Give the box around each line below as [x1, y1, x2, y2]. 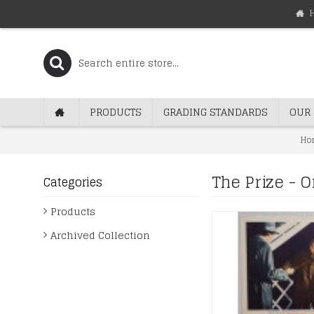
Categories [43, 172, 102, 192]
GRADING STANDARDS [163, 103, 268, 121]
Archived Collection [50, 226, 150, 244]
